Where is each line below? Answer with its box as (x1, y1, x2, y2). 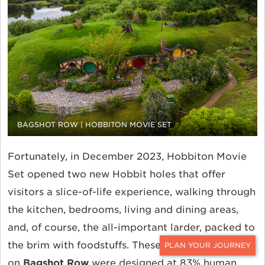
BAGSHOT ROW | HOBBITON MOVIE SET (17, 120, 172, 130)
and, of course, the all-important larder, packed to (8, 222, 255, 234)
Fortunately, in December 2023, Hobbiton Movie (8, 151, 247, 163)
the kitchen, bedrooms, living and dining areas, (8, 204, 238, 216)
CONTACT (207, 253, 245, 262)
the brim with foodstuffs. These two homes (8, 240, 218, 251)
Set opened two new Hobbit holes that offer (8, 169, 225, 180)
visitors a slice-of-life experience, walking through (8, 186, 256, 198)
